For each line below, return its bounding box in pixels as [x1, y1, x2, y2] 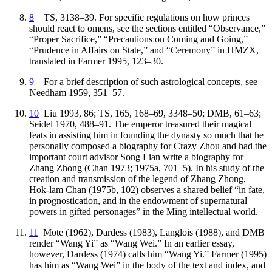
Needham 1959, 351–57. [29, 87, 124, 98]
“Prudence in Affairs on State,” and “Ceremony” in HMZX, [29, 44, 259, 55]
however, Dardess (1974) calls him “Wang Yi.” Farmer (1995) [29, 248, 267, 259]
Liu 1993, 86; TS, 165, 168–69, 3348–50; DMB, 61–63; [39, 107, 261, 118]
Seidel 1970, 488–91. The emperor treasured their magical [29, 118, 251, 129]
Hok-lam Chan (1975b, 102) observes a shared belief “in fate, [29, 184, 265, 195]
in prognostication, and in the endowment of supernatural [29, 195, 247, 206]
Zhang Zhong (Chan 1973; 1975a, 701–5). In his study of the [29, 162, 264, 173]
